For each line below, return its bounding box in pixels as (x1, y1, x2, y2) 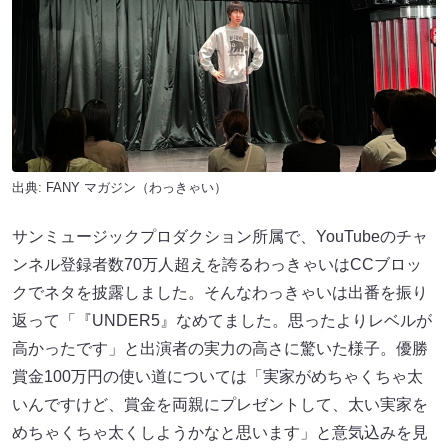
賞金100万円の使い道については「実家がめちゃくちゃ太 (12, 368, 423, 386)
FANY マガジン (46, 180, 136, 196)
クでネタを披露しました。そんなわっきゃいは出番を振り (12, 284, 428, 302)
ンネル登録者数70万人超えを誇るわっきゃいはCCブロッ (12, 256, 422, 274)
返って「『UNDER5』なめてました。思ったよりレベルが (12, 312, 432, 330)
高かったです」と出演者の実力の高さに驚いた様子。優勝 (12, 340, 428, 358)
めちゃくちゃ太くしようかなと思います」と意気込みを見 (12, 424, 428, 442)
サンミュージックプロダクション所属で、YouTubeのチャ (12, 228, 428, 246)
